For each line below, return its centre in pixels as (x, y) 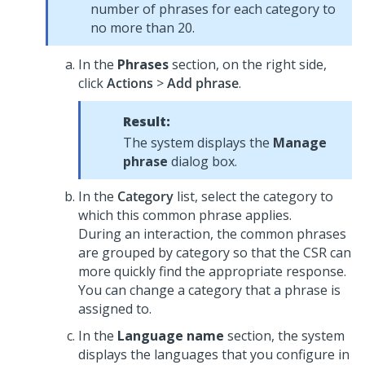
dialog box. (202, 161)
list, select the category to (253, 196)
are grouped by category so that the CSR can (215, 253)
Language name (171, 336)
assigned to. (115, 309)
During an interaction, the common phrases (212, 234)
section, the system (284, 336)
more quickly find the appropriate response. (212, 271)
